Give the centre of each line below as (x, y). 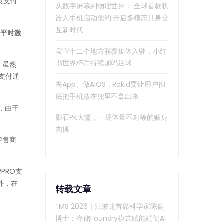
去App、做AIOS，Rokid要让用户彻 (110, 84)
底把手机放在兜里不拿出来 (97, 96)
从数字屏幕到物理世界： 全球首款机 (112, 6)
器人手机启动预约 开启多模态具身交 (112, 18)
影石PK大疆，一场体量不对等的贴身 (111, 118)
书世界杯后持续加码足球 (94, 63)
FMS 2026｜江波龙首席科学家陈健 (110, 206)
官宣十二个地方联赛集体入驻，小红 (111, 51)
